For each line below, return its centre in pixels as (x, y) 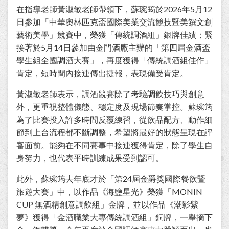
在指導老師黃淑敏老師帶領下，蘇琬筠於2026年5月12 (114, 9)
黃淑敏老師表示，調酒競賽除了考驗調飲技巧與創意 (110, 94)
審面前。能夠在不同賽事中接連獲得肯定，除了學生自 (114, 145)
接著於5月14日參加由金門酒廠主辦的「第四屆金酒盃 (113, 48)
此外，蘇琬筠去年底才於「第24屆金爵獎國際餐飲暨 (111, 179)
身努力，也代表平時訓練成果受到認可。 (90, 158)
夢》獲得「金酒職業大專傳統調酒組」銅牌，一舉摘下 (114, 217)
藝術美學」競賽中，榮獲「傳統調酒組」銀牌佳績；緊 (114, 35)
